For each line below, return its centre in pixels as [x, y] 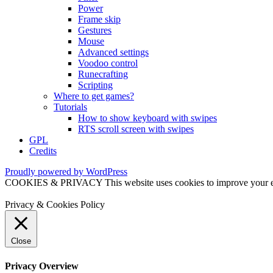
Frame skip [99, 19]
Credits [43, 151]
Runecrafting [103, 74]
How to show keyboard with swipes [147, 118]
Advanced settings [113, 52]
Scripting [95, 85]
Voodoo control [108, 63]
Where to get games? [94, 96]
